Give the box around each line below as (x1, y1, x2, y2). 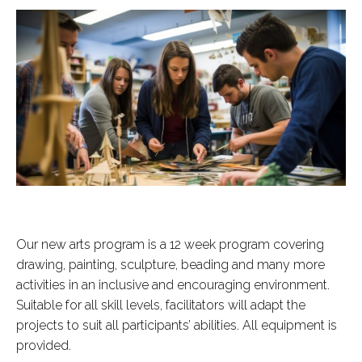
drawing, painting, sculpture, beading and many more (16, 257, 325, 273)
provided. (16, 338, 71, 354)
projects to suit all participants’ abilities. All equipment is (16, 318, 337, 334)
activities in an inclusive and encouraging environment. (16, 277, 330, 293)
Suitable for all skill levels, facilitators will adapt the (16, 297, 305, 314)
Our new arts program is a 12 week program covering (16, 237, 324, 253)
